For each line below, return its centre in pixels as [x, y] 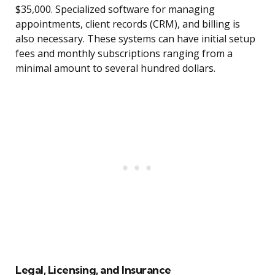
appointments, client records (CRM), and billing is [128, 24]
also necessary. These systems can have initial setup [135, 39]
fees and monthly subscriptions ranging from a [124, 54]
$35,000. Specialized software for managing [115, 10]
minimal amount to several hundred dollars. [115, 68]
